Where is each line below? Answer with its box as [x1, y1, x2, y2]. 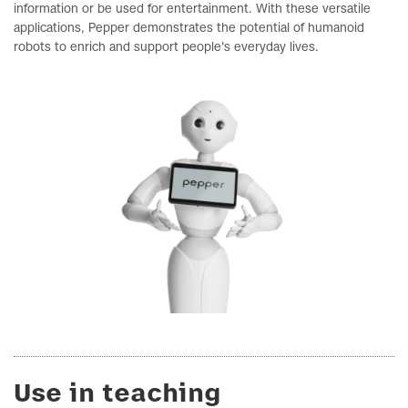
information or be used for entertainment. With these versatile [14, 4, 371, 15]
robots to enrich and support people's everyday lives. [14, 42, 319, 54]
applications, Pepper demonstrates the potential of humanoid [14, 23, 364, 35]
